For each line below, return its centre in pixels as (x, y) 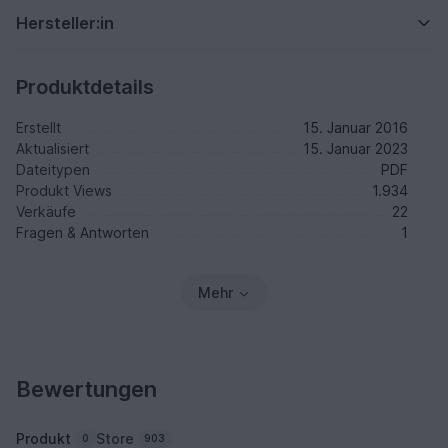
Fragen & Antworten (82, 233)
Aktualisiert (52, 149)
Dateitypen (53, 170)
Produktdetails (85, 87)
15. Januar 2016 (355, 128)
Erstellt (38, 128)
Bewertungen (86, 389)
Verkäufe (46, 212)
